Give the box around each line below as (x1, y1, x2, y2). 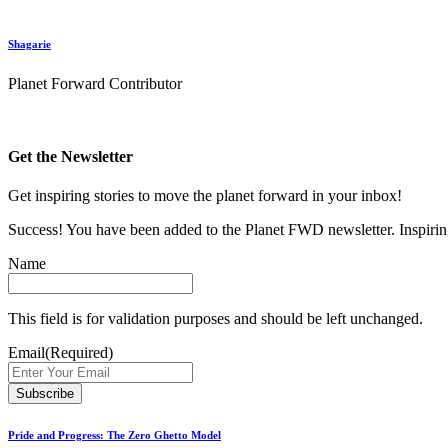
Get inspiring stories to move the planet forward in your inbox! (8, 187, 402, 205)
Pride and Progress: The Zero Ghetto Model (8, 429, 221, 442)
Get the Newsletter (8, 147, 133, 165)
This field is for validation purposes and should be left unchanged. (8, 310, 423, 328)
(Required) (45, 344, 113, 362)
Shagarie (8, 37, 51, 50)
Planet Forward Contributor (8, 74, 182, 92)
